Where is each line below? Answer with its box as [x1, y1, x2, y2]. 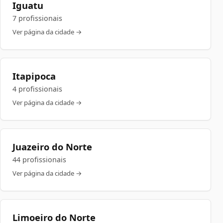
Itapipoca [12, 70, 56, 82]
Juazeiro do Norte [12, 140, 92, 153]
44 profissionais [12, 155, 66, 164]
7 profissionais [12, 13, 62, 23]
